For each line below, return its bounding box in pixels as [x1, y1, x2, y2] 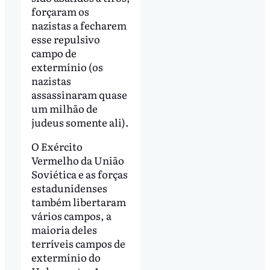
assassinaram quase [31, 87, 127, 102]
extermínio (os [31, 59, 103, 75]
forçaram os [31, 4, 89, 19]
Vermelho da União [31, 152, 124, 168]
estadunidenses [31, 180, 107, 196]
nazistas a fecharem [31, 17, 127, 33]
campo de [31, 45, 77, 61]
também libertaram [31, 194, 126, 210]
